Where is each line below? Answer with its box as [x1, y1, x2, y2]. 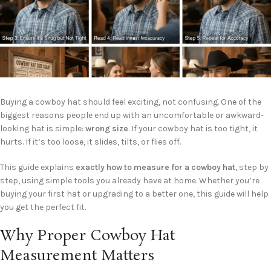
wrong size [85, 123, 128, 134]
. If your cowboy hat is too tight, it [128, 123, 258, 134]
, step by [235, 162, 269, 173]
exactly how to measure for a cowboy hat [76, 162, 235, 173]
